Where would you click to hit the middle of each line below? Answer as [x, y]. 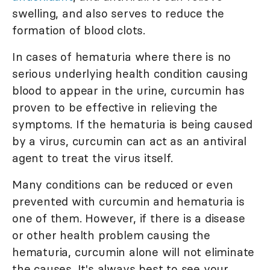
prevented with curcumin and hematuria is [128, 202]
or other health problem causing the [111, 235]
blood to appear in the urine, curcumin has [128, 91]
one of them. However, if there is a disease [129, 218]
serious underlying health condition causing [130, 74]
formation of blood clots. [79, 30]
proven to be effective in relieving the [115, 108]
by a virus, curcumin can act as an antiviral [130, 141]
